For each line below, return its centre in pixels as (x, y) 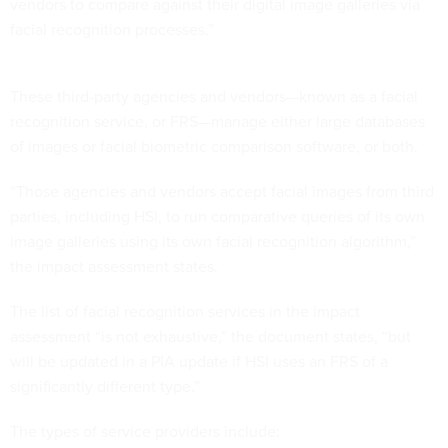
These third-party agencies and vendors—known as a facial (214, 96)
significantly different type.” (105, 386)
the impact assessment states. (114, 266)
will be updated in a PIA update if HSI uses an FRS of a (199, 361)
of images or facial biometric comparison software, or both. (214, 146)
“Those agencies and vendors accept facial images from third (222, 191)
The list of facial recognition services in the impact (185, 311)
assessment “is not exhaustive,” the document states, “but (210, 336)
